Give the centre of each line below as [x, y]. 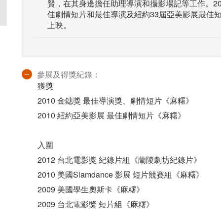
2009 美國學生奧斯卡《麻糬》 [91, 189]
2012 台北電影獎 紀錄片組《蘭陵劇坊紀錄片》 [119, 160]
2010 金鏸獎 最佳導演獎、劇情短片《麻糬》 [115, 100]
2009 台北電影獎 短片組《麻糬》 [96, 204]
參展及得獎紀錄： [69, 74]
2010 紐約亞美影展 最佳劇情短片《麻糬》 [111, 115]
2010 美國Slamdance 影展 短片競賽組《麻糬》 [121, 174]
